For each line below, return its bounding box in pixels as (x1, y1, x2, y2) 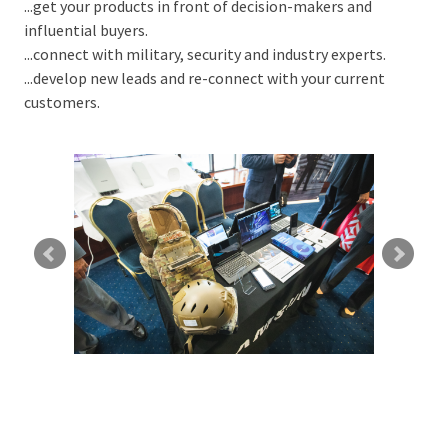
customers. (23, 92, 100, 113)
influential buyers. (23, 20, 148, 41)
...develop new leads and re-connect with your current (23, 68, 385, 89)
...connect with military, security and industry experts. (23, 44, 386, 65)
